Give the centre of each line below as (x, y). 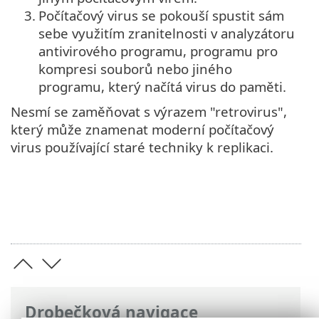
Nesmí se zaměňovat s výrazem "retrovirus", (149, 112)
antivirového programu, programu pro (158, 51)
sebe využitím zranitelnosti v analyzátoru (167, 33)
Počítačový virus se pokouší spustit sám (161, 16)
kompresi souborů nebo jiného (135, 69)
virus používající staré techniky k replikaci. (142, 147)
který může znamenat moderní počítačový (142, 130)
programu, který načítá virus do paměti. (162, 87)
